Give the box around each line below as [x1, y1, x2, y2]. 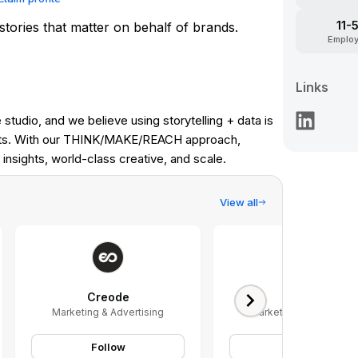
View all [220, 196, 258, 209]
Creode [86, 289, 129, 304]
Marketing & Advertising [52, 305, 164, 318]
